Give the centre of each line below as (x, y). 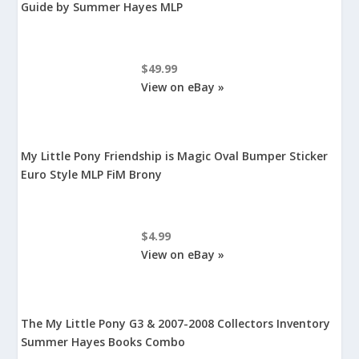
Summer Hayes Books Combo (103, 342)
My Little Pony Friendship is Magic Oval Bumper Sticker (175, 156)
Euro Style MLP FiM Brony (92, 175)
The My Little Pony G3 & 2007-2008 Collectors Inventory (176, 324)
